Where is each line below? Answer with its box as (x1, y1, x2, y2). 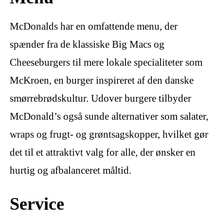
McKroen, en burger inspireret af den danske (10, 74, 194, 86)
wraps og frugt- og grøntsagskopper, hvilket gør (10, 128, 208, 140)
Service (10, 194, 64, 214)
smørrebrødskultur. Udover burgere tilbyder (10, 92, 191, 104)
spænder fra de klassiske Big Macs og (10, 38, 164, 50)
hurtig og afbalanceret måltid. (10, 164, 131, 176)
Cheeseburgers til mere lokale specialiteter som (10, 56, 202, 68)
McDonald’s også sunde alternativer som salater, (10, 110, 208, 122)
